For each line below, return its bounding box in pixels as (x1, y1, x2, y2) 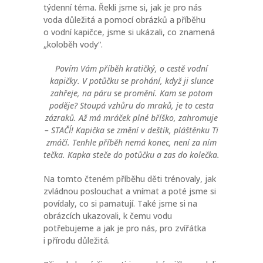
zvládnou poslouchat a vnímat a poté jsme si (43, 185, 216, 197)
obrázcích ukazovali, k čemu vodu (43, 210, 172, 221)
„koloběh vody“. (43, 38, 103, 50)
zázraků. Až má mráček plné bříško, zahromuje (45, 112, 218, 123)
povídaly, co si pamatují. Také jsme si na (43, 197, 197, 209)
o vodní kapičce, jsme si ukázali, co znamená (43, 26, 215, 38)
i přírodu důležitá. (43, 234, 110, 246)
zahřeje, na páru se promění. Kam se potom (50, 87, 213, 99)
